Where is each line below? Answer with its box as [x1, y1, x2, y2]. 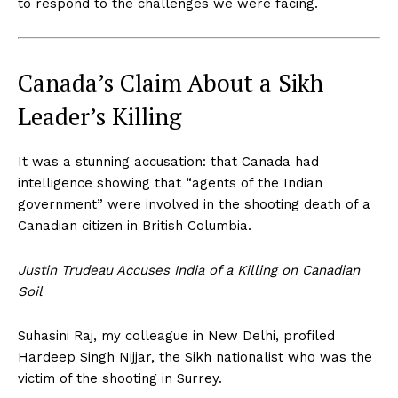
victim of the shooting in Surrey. [18, 370, 222, 386]
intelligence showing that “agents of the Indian [18, 174, 322, 191]
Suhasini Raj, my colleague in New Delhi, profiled [18, 327, 335, 344]
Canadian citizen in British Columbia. [18, 217, 251, 234]
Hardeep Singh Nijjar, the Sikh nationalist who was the [18, 348, 372, 365]
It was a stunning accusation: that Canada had [18, 153, 319, 170]
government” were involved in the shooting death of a [18, 195, 370, 212]
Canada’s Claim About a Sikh [18, 66, 323, 99]
